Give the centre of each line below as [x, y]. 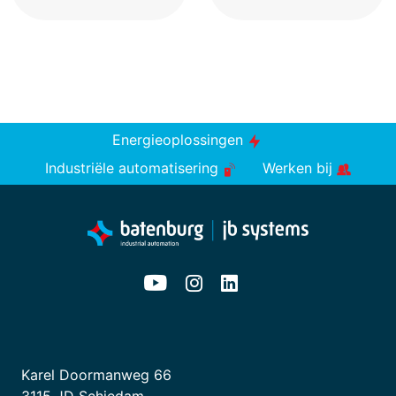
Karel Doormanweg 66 [96, 375]
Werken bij [299, 168]
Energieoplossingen [180, 140]
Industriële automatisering [133, 168]
